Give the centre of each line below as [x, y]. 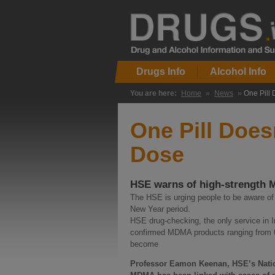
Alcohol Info [238, 72]
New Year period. [160, 209]
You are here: [153, 93]
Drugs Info [161, 72]
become [144, 244]
